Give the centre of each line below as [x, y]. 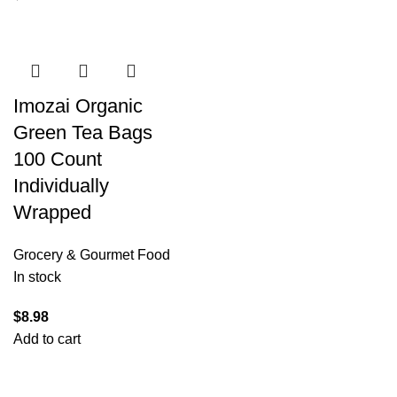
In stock [37, 277]
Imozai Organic [78, 106]
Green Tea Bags [83, 132]
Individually [61, 186]
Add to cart [47, 339]
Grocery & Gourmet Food [92, 255]
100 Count [58, 159]
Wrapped [52, 212]
